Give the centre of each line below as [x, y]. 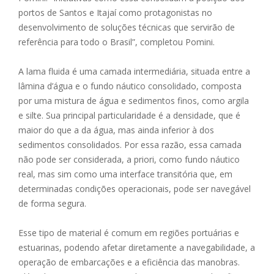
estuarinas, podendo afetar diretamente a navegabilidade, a [137, 248]
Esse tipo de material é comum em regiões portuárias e [129, 233]
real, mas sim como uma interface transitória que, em [125, 174]
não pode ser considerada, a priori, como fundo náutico [129, 160]
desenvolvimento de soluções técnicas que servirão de [127, 28]
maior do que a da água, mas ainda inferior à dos [116, 130]
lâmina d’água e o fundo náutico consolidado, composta [130, 86]
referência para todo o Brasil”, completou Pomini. [117, 42]
